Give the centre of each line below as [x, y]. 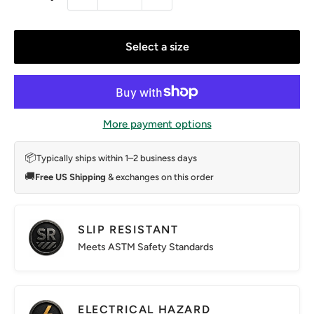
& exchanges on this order [160, 177]
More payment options [157, 124]
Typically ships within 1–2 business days [117, 158]
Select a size [157, 47]
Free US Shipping [70, 177]
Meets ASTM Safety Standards [146, 247]
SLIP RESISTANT [128, 229]
